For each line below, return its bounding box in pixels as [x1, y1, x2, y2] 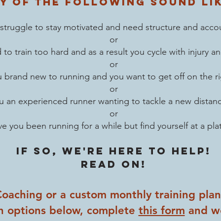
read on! [81, 158, 147, 170]
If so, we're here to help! [16, 145, 211, 157]
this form [138, 204, 185, 217]
